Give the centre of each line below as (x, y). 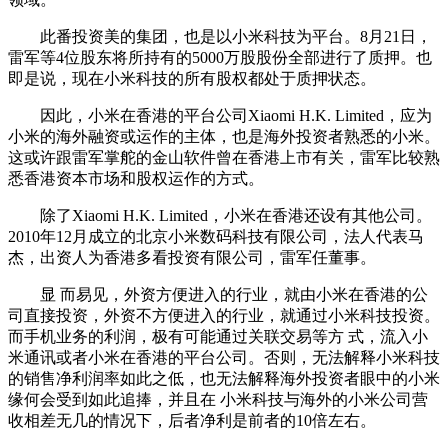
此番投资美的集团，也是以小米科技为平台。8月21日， (220, 37)
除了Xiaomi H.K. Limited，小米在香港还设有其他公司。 (220, 216)
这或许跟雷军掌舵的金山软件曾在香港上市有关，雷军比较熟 (224, 158)
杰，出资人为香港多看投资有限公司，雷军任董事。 (192, 258)
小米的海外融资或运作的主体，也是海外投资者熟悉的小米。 (224, 137)
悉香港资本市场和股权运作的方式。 (136, 179)
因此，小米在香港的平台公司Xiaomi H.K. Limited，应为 (220, 116)
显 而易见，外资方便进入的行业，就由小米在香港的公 (218, 295)
